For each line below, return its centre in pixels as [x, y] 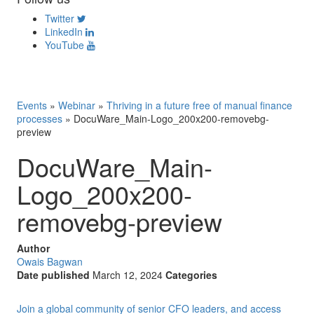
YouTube [64, 45]
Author [33, 248]
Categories [191, 275]
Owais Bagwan [50, 261]
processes [40, 118]
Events [32, 105]
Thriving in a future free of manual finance [199, 105]
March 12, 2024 [128, 275]
